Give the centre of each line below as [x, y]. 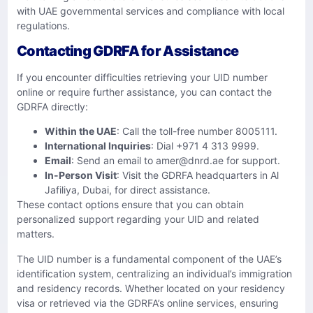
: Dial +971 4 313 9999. [205, 146]
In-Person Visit [81, 175]
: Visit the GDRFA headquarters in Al [198, 175]
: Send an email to [114, 161]
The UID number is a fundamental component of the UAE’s [149, 259]
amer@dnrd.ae [190, 161]
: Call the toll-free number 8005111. [197, 131]
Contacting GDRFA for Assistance [128, 51]
